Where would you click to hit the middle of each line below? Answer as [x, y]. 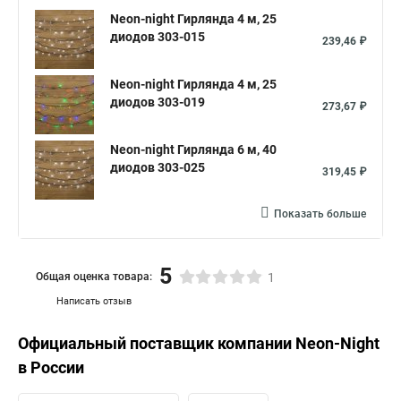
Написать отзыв [94, 301]
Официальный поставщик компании [157, 343]
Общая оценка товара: [94, 276]
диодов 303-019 [158, 102]
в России [51, 367]
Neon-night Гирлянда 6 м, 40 [193, 149]
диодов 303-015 [158, 37]
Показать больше [320, 214]
